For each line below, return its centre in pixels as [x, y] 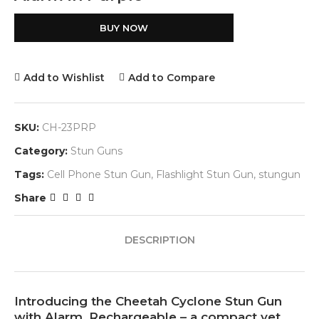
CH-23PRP [69, 128]
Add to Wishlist [64, 78]
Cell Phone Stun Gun [99, 175]
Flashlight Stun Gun [205, 175]
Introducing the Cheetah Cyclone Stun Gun [148, 302]
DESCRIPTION [159, 240]
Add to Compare [172, 78]
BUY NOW [124, 28]
